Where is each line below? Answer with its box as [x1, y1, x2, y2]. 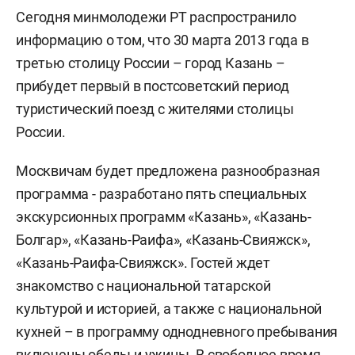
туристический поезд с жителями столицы [16, 101, 294, 117]
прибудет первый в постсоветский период [16, 78, 289, 94]
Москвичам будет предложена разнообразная [16, 162, 320, 179]
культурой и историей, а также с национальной [16, 300, 323, 317]
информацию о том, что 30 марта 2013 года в [16, 32, 309, 48]
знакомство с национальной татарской [16, 277, 271, 294]
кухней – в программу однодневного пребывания [16, 323, 338, 340]
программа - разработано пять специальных [16, 185, 307, 202]
